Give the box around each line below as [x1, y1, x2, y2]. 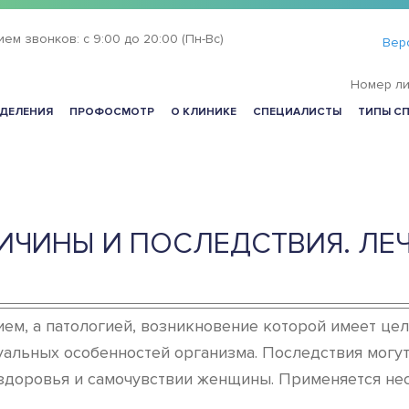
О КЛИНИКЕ [171, 105, 236, 119]
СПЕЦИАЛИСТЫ [253, 105, 341, 119]
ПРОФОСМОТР [69, 105, 154, 119]
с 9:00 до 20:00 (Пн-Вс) [82, 31, 224, 47]
